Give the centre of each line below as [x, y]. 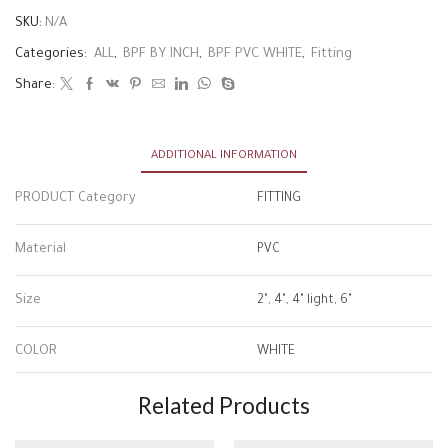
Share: [35, 86]
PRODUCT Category [75, 198]
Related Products [224, 405]
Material [40, 249]
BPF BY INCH [161, 55]
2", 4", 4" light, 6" [304, 301]
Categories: [53, 55]
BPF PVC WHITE [255, 55]
